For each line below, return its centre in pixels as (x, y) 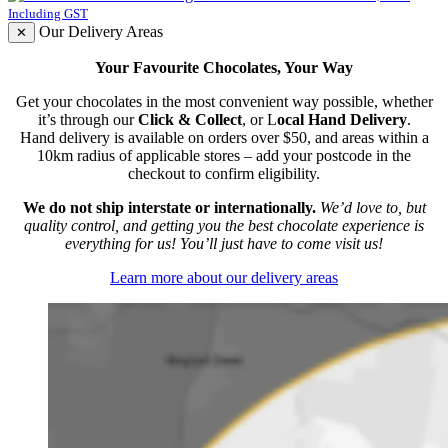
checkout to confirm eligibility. (224, 174)
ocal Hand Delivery (341, 120)
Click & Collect (189, 120)
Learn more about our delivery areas (224, 278)
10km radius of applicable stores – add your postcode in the (224, 156)
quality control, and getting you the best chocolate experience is (224, 226)
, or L (259, 120)
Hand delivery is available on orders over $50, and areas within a (224, 138)
